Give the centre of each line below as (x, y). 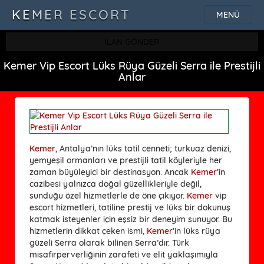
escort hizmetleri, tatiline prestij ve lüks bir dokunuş (130, 207)
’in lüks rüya (197, 231)
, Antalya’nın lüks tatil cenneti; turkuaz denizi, (143, 148)
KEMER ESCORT (71, 15)
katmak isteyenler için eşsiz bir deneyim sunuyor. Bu (131, 219)
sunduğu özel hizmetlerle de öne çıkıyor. (108, 195)
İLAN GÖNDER (132, 42)
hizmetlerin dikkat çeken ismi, (88, 231)
